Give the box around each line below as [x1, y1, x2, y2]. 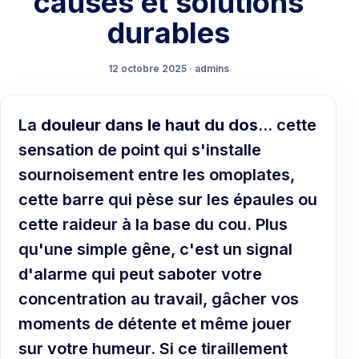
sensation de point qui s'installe [18, 139, 261, 159]
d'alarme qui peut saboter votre [18, 264, 262, 284]
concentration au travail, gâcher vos [18, 288, 299, 309]
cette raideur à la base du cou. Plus [18, 214, 288, 234]
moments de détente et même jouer [18, 313, 292, 333]
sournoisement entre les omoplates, [18, 164, 295, 184]
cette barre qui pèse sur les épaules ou [18, 189, 317, 209]
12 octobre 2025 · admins [107, 62, 229, 75]
